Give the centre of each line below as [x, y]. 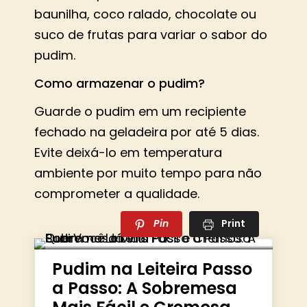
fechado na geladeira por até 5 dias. [147, 132]
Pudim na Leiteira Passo [152, 269]
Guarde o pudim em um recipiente [140, 111]
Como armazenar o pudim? [120, 83]
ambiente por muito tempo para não [148, 173]
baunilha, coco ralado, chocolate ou [145, 14]
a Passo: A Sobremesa [145, 288]
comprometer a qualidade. [117, 193]
